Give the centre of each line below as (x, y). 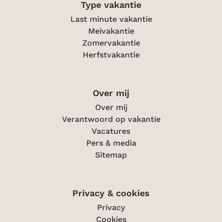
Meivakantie (111, 31)
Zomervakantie (111, 43)
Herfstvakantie (111, 55)
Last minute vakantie (111, 19)
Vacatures (111, 131)
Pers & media (111, 143)
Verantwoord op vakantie (111, 119)
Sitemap (111, 155)
